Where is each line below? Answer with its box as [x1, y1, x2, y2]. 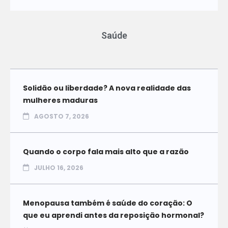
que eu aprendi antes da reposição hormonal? [23, 210, 204, 221]
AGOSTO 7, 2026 [34, 112, 89, 121]
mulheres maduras [23, 95, 98, 106]
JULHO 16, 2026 [34, 163, 83, 173]
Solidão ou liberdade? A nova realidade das [23, 83, 191, 94]
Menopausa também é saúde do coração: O [23, 198, 192, 209]
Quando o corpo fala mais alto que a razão [23, 147, 189, 157]
